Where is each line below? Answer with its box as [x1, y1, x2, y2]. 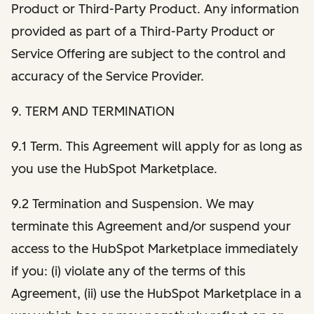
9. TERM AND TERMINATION [11, 103, 175, 119]
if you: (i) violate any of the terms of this [11, 263, 245, 279]
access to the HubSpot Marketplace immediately [11, 240, 298, 257]
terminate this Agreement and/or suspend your [11, 218, 291, 234]
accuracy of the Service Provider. [11, 68, 204, 84]
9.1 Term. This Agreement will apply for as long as [11, 138, 302, 154]
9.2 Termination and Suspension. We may [11, 196, 254, 212]
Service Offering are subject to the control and [11, 46, 286, 62]
